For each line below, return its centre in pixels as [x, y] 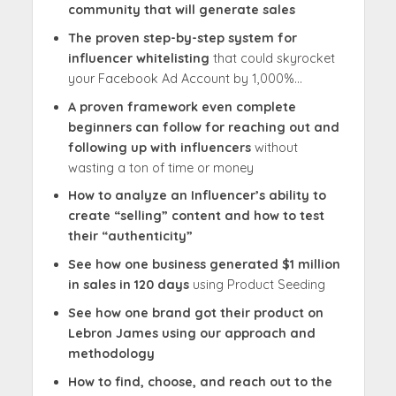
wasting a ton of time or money [160, 168]
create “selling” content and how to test [196, 216]
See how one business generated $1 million [204, 265]
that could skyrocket [274, 58]
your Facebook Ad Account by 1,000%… [185, 78]
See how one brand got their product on [195, 313]
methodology [111, 354]
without [274, 147]
